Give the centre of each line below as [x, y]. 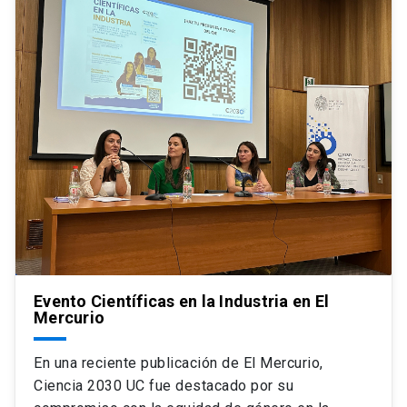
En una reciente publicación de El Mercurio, [179, 362]
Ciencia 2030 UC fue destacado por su [164, 385]
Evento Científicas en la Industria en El [181, 301]
